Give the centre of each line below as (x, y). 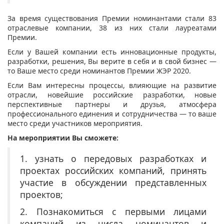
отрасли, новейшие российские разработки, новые (112, 95)
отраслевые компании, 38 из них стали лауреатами (112, 28)
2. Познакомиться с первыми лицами (113, 212)
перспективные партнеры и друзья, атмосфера (112, 104)
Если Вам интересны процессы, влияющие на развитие (112, 85)
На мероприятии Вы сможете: (64, 138)
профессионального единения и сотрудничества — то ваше (112, 114)
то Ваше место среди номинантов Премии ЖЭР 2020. (99, 71)
